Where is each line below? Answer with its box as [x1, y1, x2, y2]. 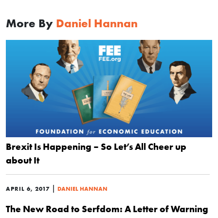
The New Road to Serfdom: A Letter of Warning [6, 203, 208, 215]
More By [6, 16, 56, 30]
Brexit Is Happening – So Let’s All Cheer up [6, 141, 186, 152]
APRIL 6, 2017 [6, 185, 50, 192]
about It [6, 154, 39, 166]
